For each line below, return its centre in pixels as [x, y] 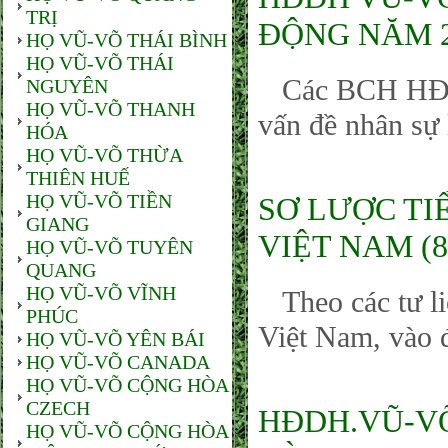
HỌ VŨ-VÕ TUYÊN [109, 247]
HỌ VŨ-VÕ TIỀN [99, 201]
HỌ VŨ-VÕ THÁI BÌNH [126, 40]
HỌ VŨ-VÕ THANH [110, 109]
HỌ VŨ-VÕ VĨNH [101, 293]
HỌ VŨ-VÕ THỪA [104, 155]
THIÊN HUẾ [78, 178]
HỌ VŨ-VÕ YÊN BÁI [115, 339]
